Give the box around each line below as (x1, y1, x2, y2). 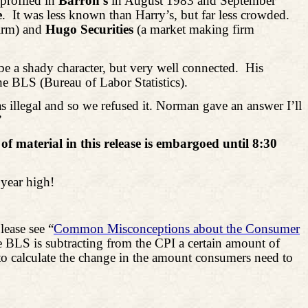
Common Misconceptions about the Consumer (54, 221, 300, 236)
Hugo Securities (45, 22, 133, 37)
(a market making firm (133, 22, 254, 37)
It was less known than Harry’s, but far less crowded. (12, 8, 289, 23)
